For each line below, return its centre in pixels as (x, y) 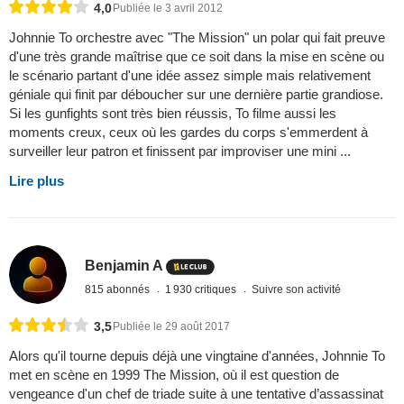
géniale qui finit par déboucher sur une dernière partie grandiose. (196, 95)
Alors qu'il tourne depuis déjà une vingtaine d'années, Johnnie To (197, 355)
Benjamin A (124, 266)
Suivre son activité (297, 289)
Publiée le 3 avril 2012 (168, 9)
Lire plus (37, 181)
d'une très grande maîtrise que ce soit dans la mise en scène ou (197, 57)
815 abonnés (119, 289)
